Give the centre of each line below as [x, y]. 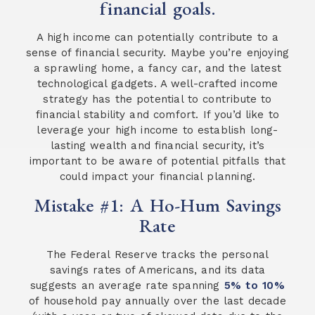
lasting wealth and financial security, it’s [157, 146]
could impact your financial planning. [157, 177]
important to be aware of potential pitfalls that [157, 161]
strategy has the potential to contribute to [157, 99]
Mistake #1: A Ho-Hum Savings [157, 205]
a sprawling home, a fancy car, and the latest [157, 69]
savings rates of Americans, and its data [157, 270]
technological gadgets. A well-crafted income [157, 84]
